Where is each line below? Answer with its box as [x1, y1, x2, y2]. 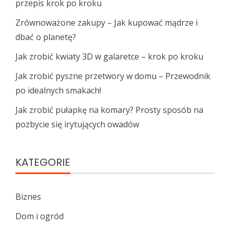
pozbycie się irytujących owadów [15, 118, 139, 130]
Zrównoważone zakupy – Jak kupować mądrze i [15, 16, 198, 28]
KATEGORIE [15, 155, 70, 169]
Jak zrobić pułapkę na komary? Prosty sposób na [15, 104, 203, 116]
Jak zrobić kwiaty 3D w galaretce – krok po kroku [15, 50, 203, 62]
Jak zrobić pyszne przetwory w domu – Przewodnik [15, 70, 210, 82]
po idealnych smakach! [15, 84, 101, 96]
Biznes [15, 190, 41, 202]
